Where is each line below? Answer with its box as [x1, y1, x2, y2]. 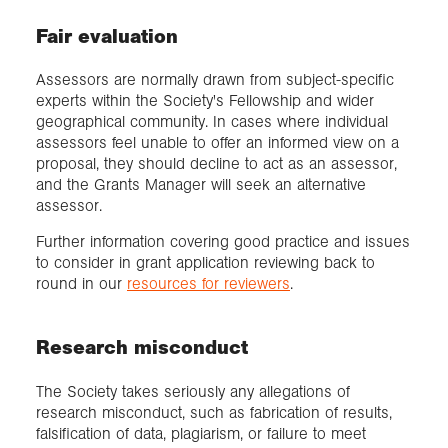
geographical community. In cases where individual [36, 112, 388, 132]
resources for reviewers [127, 273, 290, 293]
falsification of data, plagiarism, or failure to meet [36, 423, 366, 443]
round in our [36, 273, 127, 293]
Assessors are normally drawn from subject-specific [36, 70, 394, 90]
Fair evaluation [36, 24, 178, 49]
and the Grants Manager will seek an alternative [36, 175, 366, 195]
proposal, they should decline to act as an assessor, [36, 154, 397, 174]
